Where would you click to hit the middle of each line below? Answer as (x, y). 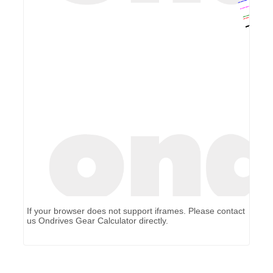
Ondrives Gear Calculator (88, 221)
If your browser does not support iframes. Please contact (136, 211)
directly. (153, 221)
